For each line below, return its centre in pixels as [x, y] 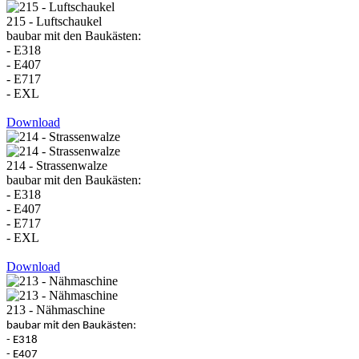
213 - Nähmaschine [56, 309]
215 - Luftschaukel [54, 21]
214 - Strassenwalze [57, 165]
